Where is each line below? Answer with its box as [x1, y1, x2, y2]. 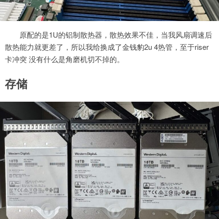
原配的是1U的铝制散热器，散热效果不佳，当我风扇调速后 [20, 29, 212, 40]
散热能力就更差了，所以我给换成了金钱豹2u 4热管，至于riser [5, 42, 209, 52]
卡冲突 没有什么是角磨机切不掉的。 [5, 54, 124, 65]
